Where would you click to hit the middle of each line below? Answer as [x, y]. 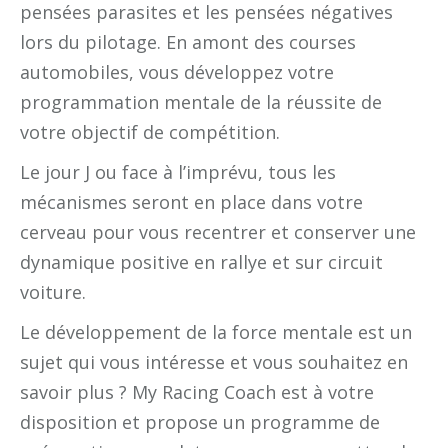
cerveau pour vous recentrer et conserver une [218, 232]
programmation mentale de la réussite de [201, 102]
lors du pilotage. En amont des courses [188, 42]
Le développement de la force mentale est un [216, 332]
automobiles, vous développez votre [177, 72]
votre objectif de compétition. [150, 132]
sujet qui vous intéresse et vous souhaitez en [214, 362]
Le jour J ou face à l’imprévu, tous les [178, 172]
